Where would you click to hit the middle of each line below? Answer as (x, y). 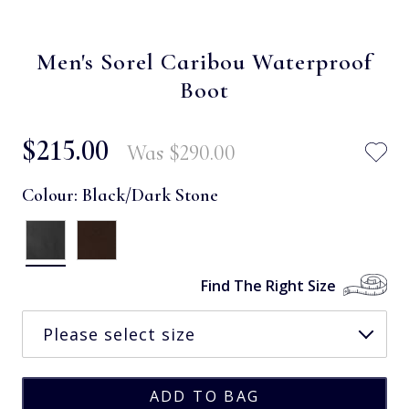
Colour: (52, 195)
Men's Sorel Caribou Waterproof (204, 61)
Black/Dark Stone (150, 195)
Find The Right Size (268, 285)
